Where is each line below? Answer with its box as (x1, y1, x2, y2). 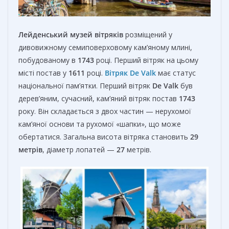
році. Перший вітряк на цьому (94, 55, 198, 65)
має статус (158, 67, 196, 78)
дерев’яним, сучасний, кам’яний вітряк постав (18, 93, 179, 103)
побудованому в (18, 55, 78, 65)
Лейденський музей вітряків (18, 29, 123, 39)
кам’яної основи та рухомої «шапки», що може (18, 119, 181, 129)
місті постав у (18, 67, 68, 78)
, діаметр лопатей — (42, 144, 117, 154)
